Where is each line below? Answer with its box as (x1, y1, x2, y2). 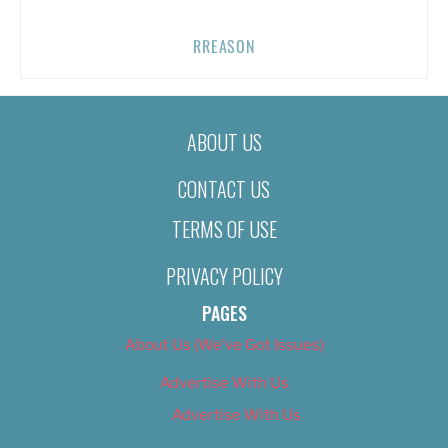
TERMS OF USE (171, 214, 277, 245)
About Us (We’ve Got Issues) (124, 336, 324, 355)
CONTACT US (178, 173, 270, 204)
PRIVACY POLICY (165, 261, 283, 292)
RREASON (193, 33, 255, 58)
